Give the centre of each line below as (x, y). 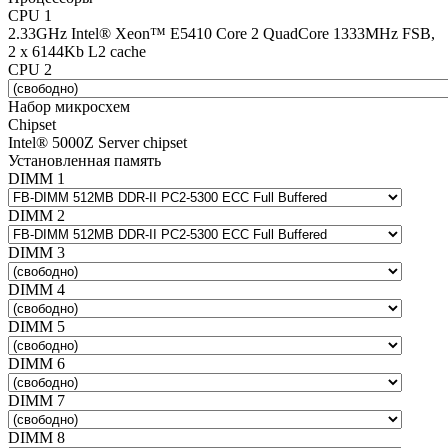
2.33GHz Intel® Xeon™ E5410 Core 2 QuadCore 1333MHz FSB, (221, 33)
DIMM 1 (36, 178)
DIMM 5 (36, 326)
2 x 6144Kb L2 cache (77, 51)
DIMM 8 (36, 437)
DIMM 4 (36, 289)
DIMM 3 (36, 252)
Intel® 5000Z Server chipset (97, 142)
